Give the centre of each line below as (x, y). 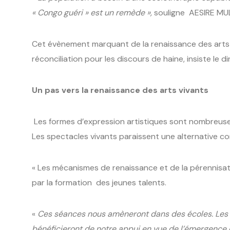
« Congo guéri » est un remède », (92, 12)
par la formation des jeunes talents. (100, 182)
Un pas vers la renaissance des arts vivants (120, 90)
